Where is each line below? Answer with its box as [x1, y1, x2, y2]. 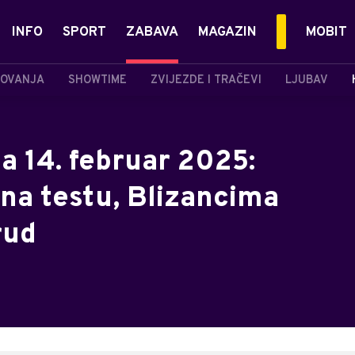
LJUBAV [285, 73, 328, 87]
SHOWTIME [68, 73, 127, 87]
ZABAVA [126, 24, 178, 41]
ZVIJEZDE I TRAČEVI [151, 73, 261, 87]
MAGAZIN [198, 24, 257, 41]
